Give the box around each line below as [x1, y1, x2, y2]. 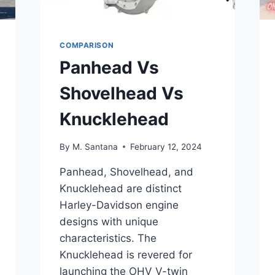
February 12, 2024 [130, 141, 202, 152]
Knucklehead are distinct [60, 182, 182, 195]
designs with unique [60, 215, 159, 228]
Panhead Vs [60, 57, 160, 79]
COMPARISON [60, 41, 114, 50]
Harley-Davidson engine [60, 198, 179, 211]
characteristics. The [60, 231, 157, 244]
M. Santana [72, 141, 118, 152]
